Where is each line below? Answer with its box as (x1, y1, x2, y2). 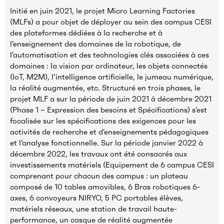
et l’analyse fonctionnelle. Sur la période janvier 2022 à (10, 138, 203, 148)
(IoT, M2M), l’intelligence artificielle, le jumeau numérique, (10, 72, 213, 82)
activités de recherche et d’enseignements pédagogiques (10, 127, 208, 137)
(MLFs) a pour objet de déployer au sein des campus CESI (10, 17, 211, 27)
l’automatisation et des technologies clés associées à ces (10, 50, 209, 60)
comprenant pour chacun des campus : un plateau (10, 171, 188, 181)
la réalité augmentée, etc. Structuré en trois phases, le (10, 83, 200, 93)
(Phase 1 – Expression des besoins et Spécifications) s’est (10, 105, 207, 115)
